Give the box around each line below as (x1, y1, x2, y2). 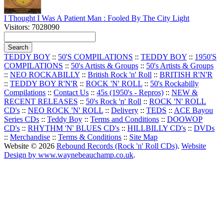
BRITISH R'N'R (160, 70, 213, 79)
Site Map (129, 132, 158, 141)
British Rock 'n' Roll (88, 70, 152, 79)
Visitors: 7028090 (4, 22, 59, 31)
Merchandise (10, 132, 50, 141)
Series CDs (4, 114, 39, 123)
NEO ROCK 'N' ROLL (28, 106, 103, 114)
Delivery (111, 106, 138, 114)
